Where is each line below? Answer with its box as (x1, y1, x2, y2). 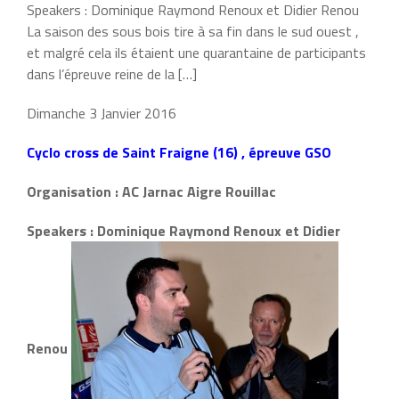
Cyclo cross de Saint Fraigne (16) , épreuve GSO (27, 142, 331, 163)
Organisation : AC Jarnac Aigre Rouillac (27, 181, 276, 202)
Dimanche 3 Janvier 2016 (27, 102, 176, 124)
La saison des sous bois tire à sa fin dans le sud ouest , (27, 20, 359, 42)
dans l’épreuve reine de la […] (27, 63, 197, 85)
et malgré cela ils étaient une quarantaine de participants (27, 42, 366, 63)
